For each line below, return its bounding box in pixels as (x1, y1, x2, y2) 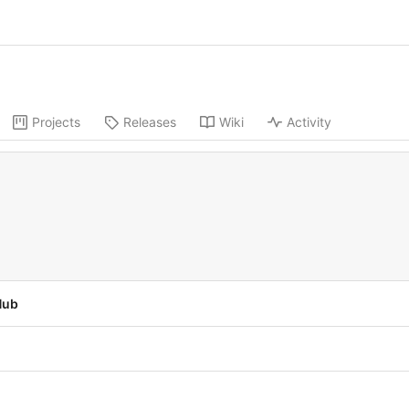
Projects (32, 114, 80, 131)
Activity (287, 114, 331, 131)
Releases (123, 114, 176, 131)
